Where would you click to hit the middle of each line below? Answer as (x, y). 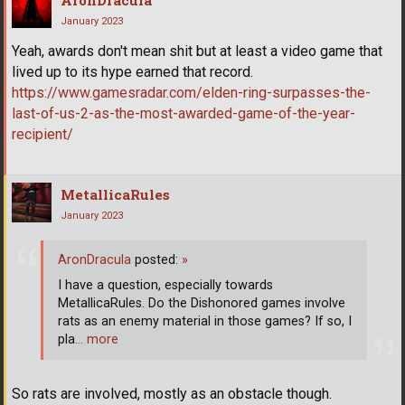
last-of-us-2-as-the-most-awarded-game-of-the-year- (184, 114)
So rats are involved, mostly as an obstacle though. (172, 394)
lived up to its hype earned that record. (132, 72)
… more (97, 339)
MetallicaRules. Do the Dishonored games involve (202, 303)
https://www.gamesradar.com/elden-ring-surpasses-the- (191, 93)
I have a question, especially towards (165, 285)
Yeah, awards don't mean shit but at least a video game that (197, 52)
